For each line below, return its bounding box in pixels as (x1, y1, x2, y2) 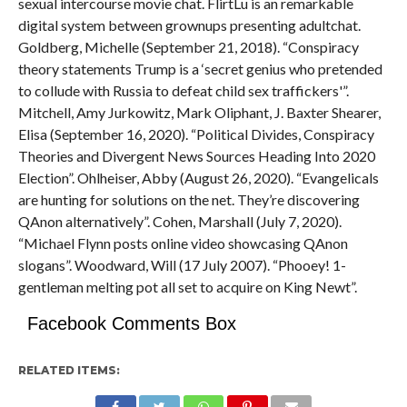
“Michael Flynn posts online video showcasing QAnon (17, 234, 348, 252)
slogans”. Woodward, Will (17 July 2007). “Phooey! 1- (17, 256, 346, 273)
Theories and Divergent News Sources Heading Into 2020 (17, 147, 375, 164)
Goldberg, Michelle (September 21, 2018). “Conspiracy (17, 38, 359, 55)
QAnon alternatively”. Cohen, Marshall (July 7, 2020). (17, 213, 342, 230)
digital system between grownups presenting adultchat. (17, 16, 361, 34)
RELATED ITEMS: (17, 363, 120, 377)
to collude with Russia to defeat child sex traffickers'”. (17, 82, 349, 99)
